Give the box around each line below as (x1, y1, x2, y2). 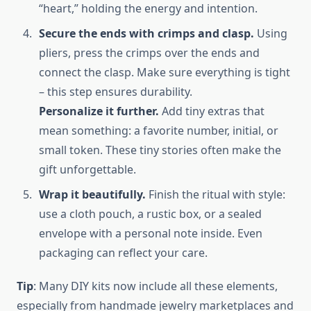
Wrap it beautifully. (39, 186, 146, 202)
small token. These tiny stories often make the (39, 142, 281, 158)
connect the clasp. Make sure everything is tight (39, 64, 293, 80)
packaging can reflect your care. (39, 244, 208, 260)
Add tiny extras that (159, 103, 264, 119)
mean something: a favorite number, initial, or (39, 122, 278, 138)
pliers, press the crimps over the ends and (39, 44, 260, 60)
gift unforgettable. (39, 161, 136, 177)
